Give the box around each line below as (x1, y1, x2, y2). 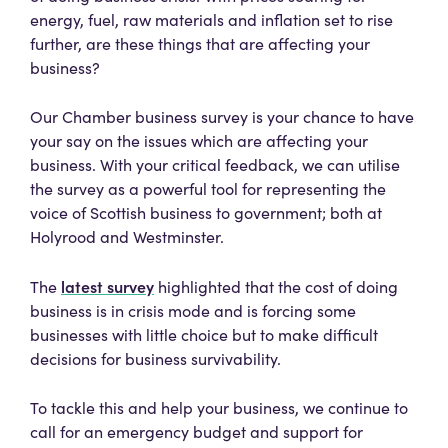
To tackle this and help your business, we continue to (30, 397, 408, 419)
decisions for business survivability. (30, 348, 281, 370)
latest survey (61, 275, 154, 298)
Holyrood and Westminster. (30, 226, 224, 248)
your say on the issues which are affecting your (30, 130, 368, 152)
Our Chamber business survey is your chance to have (30, 106, 414, 128)
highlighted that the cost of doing (154, 276, 398, 298)
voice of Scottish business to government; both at (30, 202, 382, 224)
